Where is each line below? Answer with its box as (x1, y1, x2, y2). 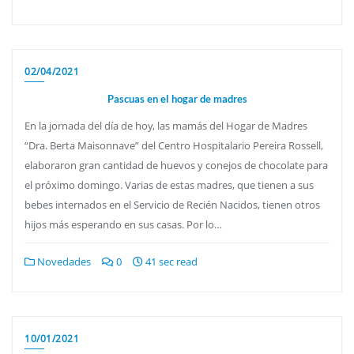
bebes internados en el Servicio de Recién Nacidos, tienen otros (24, 197, 320, 212)
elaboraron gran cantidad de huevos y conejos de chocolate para (24, 157, 328, 172)
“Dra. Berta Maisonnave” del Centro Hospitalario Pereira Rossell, (24, 137, 323, 153)
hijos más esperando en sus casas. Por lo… (24, 217, 222, 232)
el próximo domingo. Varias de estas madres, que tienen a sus (24, 177, 314, 192)
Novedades (35, 254, 91, 269)
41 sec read (143, 254, 198, 269)
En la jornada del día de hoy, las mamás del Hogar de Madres (24, 118, 307, 133)
